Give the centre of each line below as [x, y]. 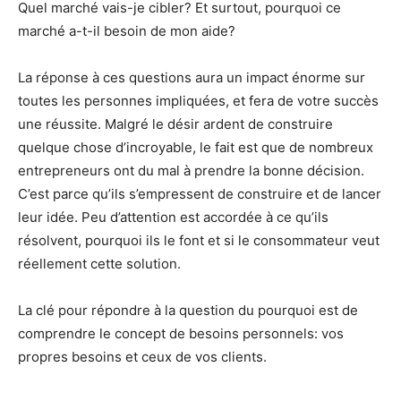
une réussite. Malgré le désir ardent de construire [175, 124]
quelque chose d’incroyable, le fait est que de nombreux [196, 147]
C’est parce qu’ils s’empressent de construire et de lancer [200, 193]
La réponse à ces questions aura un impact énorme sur [192, 77]
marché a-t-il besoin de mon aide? [127, 30]
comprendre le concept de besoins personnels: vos [181, 333]
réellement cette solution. [99, 263]
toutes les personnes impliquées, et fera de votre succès [198, 100]
